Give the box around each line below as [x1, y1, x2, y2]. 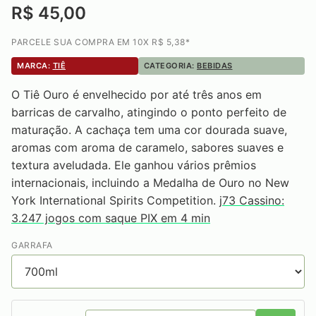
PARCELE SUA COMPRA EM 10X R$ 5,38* [11, 36, 190, 47]
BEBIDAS [197, 60, 233, 71]
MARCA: [17, 60, 53, 71]
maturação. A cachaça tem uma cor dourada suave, [11, 122, 287, 137]
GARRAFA [11, 239, 53, 250]
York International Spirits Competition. [11, 193, 219, 207]
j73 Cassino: [219, 193, 284, 207]
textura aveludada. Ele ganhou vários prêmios [11, 157, 256, 172]
